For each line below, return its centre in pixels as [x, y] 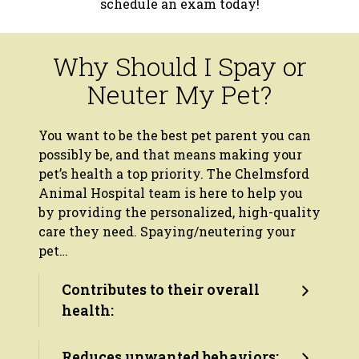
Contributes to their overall [161, 289]
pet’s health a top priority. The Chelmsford [174, 173]
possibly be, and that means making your [170, 154]
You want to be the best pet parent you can [175, 135]
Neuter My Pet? [179, 94]
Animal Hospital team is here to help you [171, 192]
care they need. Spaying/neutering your [167, 231]
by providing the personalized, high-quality [179, 212]
